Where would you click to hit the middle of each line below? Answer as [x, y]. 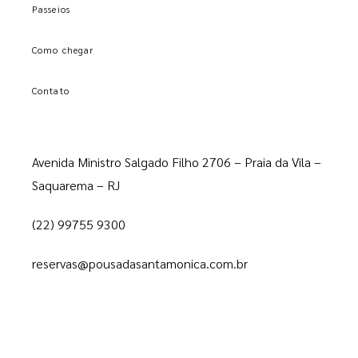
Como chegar [63, 50]
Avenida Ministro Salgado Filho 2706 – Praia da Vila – [177, 162]
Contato [51, 91]
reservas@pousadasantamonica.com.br [140, 264]
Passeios [51, 9]
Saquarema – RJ [76, 185]
